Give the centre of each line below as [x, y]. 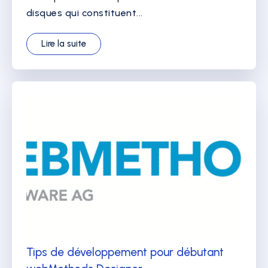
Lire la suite [64, 43]
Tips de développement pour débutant [125, 252]
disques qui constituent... [85, 13]
